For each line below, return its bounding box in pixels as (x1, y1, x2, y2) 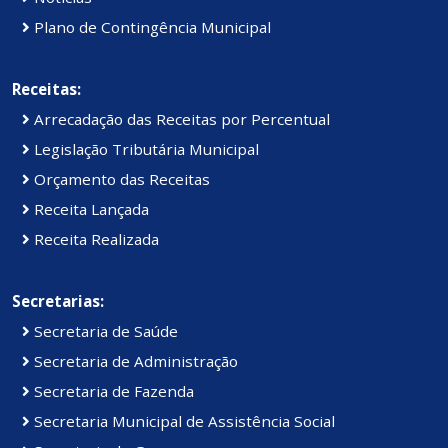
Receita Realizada (30, 228, 159, 249)
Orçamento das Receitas (30, 168, 210, 189)
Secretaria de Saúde (30, 320, 178, 341)
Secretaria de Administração (30, 350, 238, 371)
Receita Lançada (30, 198, 149, 219)
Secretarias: (12, 290, 104, 311)
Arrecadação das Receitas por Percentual (30, 108, 330, 129)
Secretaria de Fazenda (30, 380, 194, 401)
